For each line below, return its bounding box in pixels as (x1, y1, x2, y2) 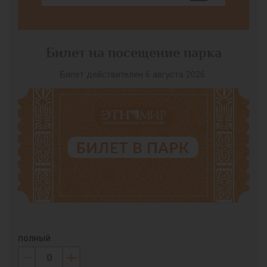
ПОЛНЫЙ (18, 234, 51, 243)
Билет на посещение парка (45, 45, 222, 60)
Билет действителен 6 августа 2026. (60, 69, 207, 80)
